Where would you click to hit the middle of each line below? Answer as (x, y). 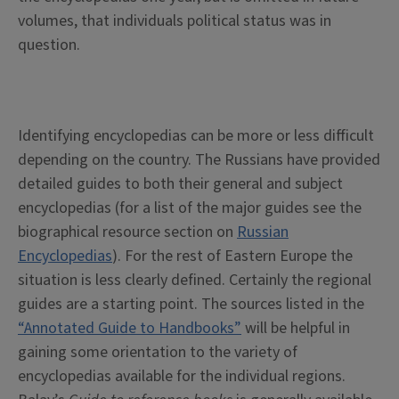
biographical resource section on (127, 232)
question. (49, 45)
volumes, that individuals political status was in (175, 21)
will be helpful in (296, 329)
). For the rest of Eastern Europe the (232, 256)
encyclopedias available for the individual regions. (182, 377)
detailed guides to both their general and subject (180, 184)
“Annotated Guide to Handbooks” (130, 329)
